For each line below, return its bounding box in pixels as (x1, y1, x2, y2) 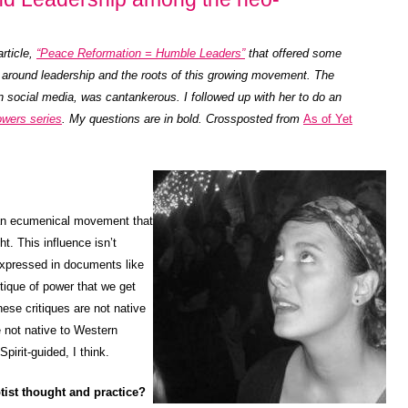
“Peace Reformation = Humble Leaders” (36, 46, 245, 60)
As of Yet (303, 112, 352, 126)
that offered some (245, 46, 342, 60)
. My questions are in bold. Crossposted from (62, 112, 303, 126)
